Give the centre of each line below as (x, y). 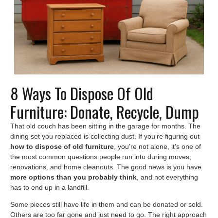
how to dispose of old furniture (62, 147)
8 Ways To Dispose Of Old (82, 93)
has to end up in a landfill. (50, 188)
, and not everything (167, 177)
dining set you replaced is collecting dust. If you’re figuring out (105, 136)
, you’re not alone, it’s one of (157, 147)
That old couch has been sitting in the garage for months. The (105, 126)
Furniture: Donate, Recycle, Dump (105, 112)
